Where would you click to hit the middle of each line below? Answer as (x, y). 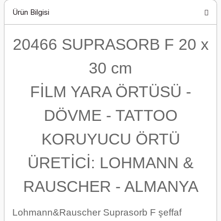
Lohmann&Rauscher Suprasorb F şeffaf (97, 212)
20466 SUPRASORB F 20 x (110, 44)
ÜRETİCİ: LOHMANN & (110, 163)
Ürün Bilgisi (31, 12)
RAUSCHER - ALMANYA (110, 186)
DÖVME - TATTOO (110, 115)
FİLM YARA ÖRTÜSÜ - (110, 92)
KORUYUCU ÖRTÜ (110, 139)
